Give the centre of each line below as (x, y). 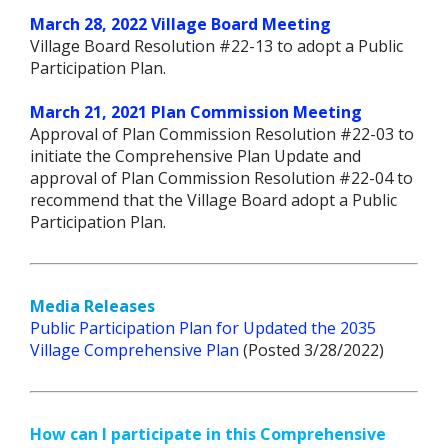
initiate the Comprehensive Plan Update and (195, 155)
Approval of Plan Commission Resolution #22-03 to (222, 133)
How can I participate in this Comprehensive (208, 433)
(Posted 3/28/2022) (311, 349)
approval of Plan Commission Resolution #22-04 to (221, 177)
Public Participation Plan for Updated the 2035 (203, 327)
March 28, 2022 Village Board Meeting (180, 23)
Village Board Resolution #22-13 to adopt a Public (216, 45)
